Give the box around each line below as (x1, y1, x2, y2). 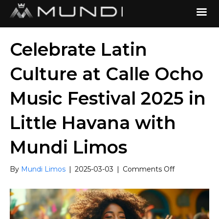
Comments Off (123, 165, 175, 174)
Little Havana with (10, 112, 176, 133)
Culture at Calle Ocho (10, 63, 203, 85)
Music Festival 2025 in (10, 88, 206, 109)
